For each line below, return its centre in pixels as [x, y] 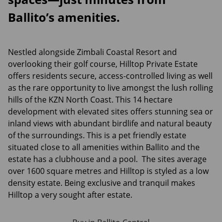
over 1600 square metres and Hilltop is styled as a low [108, 171]
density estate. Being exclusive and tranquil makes [102, 183]
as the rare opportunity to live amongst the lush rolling [111, 88]
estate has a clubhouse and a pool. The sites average [107, 159]
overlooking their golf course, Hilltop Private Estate [103, 64]
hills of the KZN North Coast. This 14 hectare [90, 100]
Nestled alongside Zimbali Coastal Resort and [92, 52]
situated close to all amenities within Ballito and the [104, 147]
